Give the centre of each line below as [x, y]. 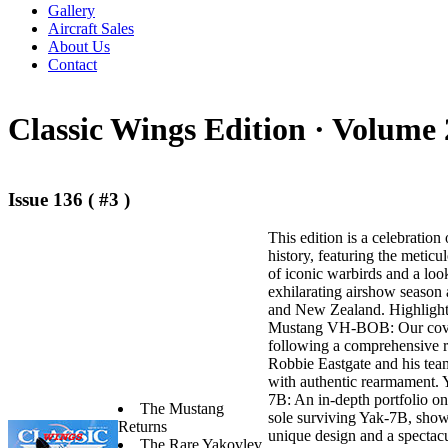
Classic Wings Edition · [170, 129]
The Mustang [182, 408]
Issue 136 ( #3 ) [69, 199]
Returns [142, 426]
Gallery [71, 10]
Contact [72, 64]
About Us [79, 46]
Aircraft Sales [91, 28]
